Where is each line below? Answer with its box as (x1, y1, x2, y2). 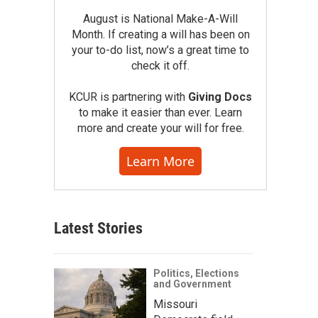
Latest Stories (54, 219, 143, 237)
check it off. (131, 59, 190, 72)
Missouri (153, 297, 197, 311)
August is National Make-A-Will (83, 12, 238, 26)
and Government (153, 278, 231, 290)
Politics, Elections (153, 268, 239, 279)
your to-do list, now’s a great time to (72, 43, 249, 57)
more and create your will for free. (77, 121, 244, 135)
